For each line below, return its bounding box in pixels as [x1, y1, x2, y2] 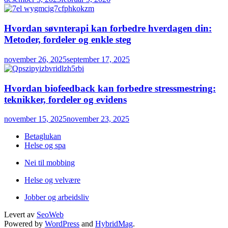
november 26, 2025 [4, 54, 67, 64]
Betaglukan [24, 132, 61, 141]
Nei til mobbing [24, 158, 75, 167]
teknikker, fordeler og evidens [4, 94, 127, 105]
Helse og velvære [24, 176, 80, 185]
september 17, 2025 [67, 54, 130, 64]
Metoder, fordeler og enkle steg [4, 34, 131, 45]
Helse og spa [24, 141, 66, 150]
